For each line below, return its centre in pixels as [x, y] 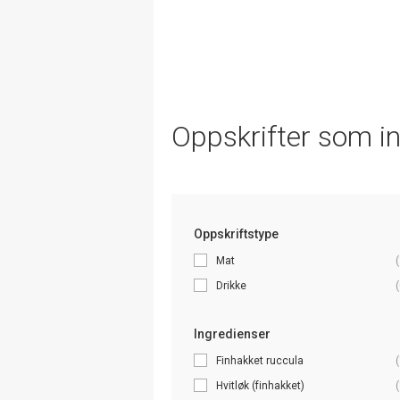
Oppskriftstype [236, 233]
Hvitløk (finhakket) [260, 385]
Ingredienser [232, 333]
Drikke [231, 285]
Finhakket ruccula [260, 360]
